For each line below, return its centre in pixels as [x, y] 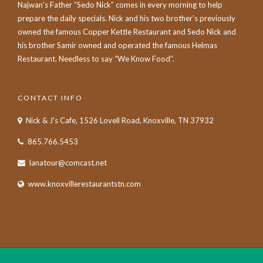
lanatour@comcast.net [68, 162]
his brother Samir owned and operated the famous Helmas [117, 45]
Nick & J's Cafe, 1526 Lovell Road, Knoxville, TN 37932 [120, 120]
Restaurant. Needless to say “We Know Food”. [96, 58]
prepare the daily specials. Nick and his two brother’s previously [127, 18]
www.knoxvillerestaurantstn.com [85, 183]
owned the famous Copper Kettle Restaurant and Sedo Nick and [127, 31]
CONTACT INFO [50, 98]
